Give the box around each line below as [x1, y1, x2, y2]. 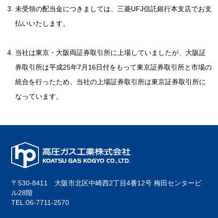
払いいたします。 [15, 19, 70, 27]
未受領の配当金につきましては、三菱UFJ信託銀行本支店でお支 [15, 5, 212, 13]
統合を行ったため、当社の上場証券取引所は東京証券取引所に [15, 78, 206, 86]
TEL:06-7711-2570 [11, 199, 69, 207]
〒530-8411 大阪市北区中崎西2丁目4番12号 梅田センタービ [11, 179, 201, 187]
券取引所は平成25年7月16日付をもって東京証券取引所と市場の [15, 63, 212, 71]
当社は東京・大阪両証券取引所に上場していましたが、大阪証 [15, 49, 206, 56]
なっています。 [15, 92, 63, 100]
